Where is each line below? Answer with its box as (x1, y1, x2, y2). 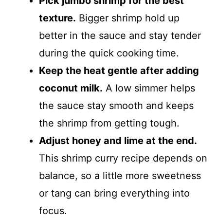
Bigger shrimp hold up (76, 12, 180, 24)
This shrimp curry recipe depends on (39, 152, 207, 164)
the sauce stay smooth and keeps (39, 99, 194, 111)
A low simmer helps (103, 82, 195, 94)
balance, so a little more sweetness (39, 169, 201, 182)
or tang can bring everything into (39, 187, 190, 199)
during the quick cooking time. (39, 47, 179, 59)
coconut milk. (39, 82, 103, 94)
